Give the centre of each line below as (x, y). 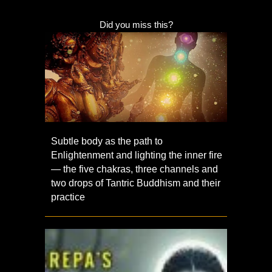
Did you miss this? (136, 25)
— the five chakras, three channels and (134, 169)
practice (68, 197)
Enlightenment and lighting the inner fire (137, 155)
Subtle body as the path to (107, 141)
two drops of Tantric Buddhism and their (136, 183)
